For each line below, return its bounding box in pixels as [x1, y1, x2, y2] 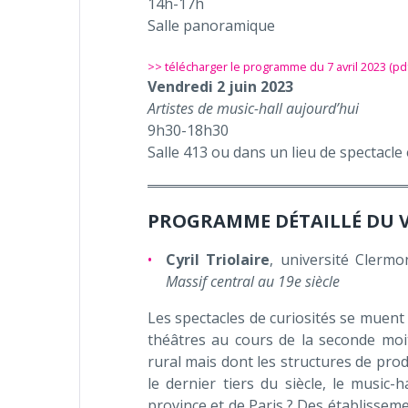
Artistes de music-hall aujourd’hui [148, 98, 359, 118]
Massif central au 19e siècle [166, 271, 340, 291]
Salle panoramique [148, 15, 275, 36]
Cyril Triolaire [166, 250, 270, 270]
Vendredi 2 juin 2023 [148, 76, 293, 97]
